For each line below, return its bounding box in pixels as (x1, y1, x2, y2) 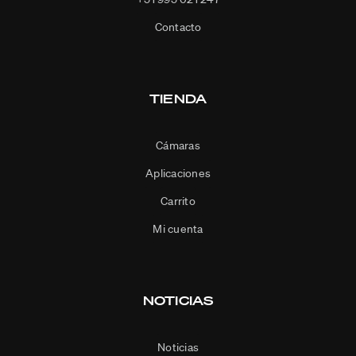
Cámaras (156, 138, 200, 153)
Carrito (161, 194, 195, 209)
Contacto (154, 20, 202, 35)
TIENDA (149, 91, 207, 107)
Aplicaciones (145, 166, 211, 181)
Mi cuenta (153, 222, 203, 237)
